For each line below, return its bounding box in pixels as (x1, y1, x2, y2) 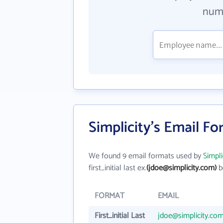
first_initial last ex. (89, 161, 146, 175)
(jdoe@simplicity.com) (146, 161, 217, 175)
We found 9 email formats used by (89, 149, 203, 163)
